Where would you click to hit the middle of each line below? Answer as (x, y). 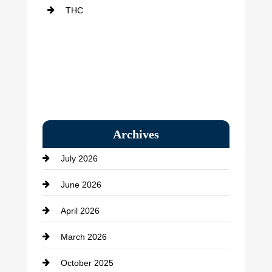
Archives (136, 134)
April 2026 (80, 210)
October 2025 (87, 263)
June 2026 (81, 184)
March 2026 (83, 236)
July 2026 (79, 158)
